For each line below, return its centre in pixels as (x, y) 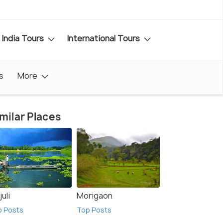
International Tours (104, 38)
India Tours (24, 38)
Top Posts (94, 210)
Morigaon (95, 196)
